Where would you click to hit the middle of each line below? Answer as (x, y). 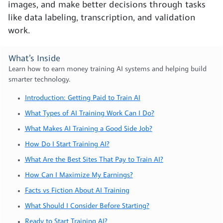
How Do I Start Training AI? (67, 144)
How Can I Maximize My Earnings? (79, 175)
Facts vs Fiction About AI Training (77, 191)
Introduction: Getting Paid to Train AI (82, 98)
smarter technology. (40, 80)
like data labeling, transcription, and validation (102, 18)
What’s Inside (34, 59)
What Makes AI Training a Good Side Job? (88, 129)
